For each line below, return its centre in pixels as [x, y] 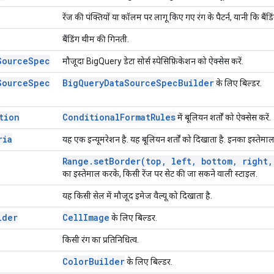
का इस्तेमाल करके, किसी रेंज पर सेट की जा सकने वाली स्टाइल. [160, 173]
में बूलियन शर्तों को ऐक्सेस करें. [223, 117]
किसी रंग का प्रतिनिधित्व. [101, 239]
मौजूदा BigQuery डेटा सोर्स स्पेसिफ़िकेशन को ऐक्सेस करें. [153, 61]
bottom [214, 161]
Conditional [91, 117]
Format [135, 117]
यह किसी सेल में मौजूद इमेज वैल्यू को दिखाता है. [137, 195]
